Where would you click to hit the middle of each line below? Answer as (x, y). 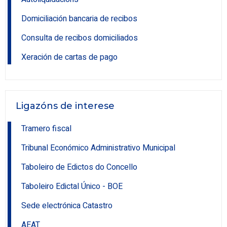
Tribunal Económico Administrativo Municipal (98, 148)
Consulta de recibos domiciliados (80, 38)
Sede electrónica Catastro (67, 205)
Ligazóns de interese (65, 106)
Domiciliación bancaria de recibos (79, 18)
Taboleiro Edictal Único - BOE (72, 186)
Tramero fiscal (46, 128)
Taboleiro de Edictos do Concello (79, 167)
